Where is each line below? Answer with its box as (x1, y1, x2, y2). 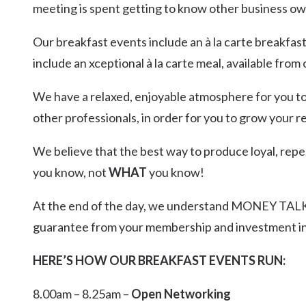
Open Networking (131, 286, 231, 301)
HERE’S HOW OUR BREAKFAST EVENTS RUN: (33, 253, 286, 268)
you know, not (33, 165, 109, 180)
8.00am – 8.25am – (33, 286, 131, 301)
